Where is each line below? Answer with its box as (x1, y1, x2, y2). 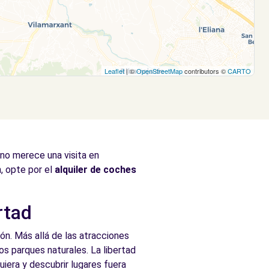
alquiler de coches (55, 164, 136, 175)
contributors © (183, 66, 228, 76)
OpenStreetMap (136, 66, 183, 76)
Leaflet (104, 66, 124, 76)
